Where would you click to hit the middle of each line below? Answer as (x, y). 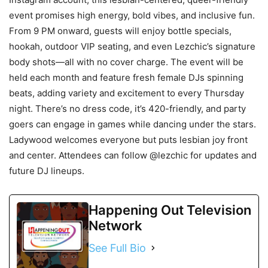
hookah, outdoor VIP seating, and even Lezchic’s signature (132, 46)
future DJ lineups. (47, 170)
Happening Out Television (170, 210)
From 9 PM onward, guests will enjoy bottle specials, (120, 31)
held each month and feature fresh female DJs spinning (126, 77)
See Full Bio (117, 248)
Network (115, 225)
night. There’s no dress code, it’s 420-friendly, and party (127, 108)
